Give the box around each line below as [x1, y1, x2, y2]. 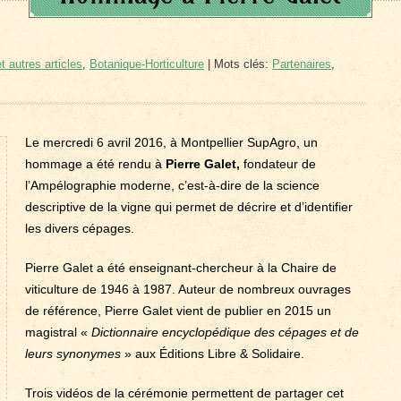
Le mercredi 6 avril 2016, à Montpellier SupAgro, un [25, 135, 318, 149]
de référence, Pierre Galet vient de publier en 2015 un [25, 303, 331, 318]
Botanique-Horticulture [90, 57, 204, 71]
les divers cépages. [25, 221, 134, 235]
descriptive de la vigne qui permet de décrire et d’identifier [25, 200, 353, 214]
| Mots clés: [204, 57, 272, 71]
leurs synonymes [25, 346, 121, 361]
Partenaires [272, 57, 331, 71]
